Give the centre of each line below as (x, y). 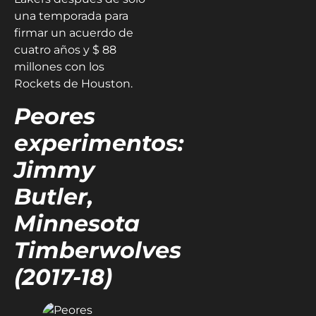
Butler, (54, 196)
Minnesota (77, 223)
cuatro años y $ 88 (65, 50)
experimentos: (99, 142)
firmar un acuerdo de (74, 33)
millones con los (59, 67)
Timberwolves (98, 250)
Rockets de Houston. (73, 84)
